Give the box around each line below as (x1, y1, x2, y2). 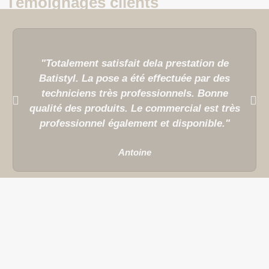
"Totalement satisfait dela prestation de (40, 58, 229, 70)
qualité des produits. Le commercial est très (29, 103, 240, 115)
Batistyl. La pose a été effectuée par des (39, 73, 230, 85)
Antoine (118, 147, 151, 158)
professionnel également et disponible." (39, 118, 230, 130)
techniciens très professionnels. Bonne (41, 88, 228, 100)
